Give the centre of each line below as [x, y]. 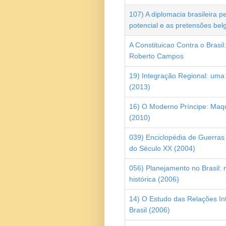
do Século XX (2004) [162, 149]
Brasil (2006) [150, 210]
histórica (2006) [154, 179]
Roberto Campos [156, 56]
